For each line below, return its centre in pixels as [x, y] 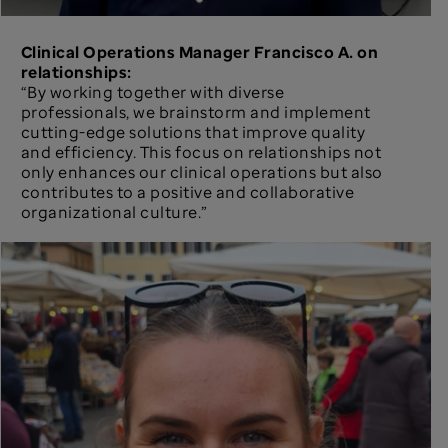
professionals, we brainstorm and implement [195, 111]
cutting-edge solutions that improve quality [193, 131]
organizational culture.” [114, 211]
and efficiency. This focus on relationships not [201, 151]
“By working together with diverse [152, 91]
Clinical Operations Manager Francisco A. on [199, 51]
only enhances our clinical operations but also [201, 171]
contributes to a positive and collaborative [187, 191]
